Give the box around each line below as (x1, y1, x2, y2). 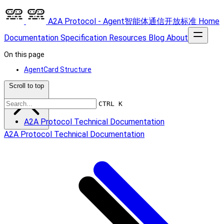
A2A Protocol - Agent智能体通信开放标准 (48, 16, 196, 26)
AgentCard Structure (24, 65, 91, 73)
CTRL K (98, 100, 122, 107)
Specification (60, 33, 107, 42)
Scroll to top (9, 82, 44, 89)
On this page (4, 50, 44, 58)
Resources (109, 33, 146, 42)
